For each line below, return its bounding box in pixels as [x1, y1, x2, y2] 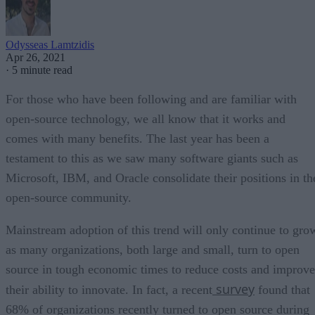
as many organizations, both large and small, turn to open [6, 242, 300, 257]
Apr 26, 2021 [6, 51, 65, 63]
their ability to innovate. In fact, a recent [6, 282, 212, 297]
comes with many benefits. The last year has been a [6, 131, 269, 146]
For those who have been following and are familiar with [6, 91, 297, 106]
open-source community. [6, 190, 131, 205]
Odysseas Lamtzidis [6, 38, 94, 51]
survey [212, 280, 255, 297]
